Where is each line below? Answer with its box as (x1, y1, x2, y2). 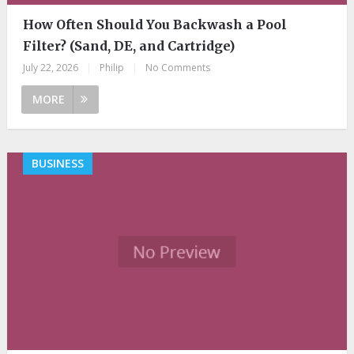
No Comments (145, 60, 210, 74)
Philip (99, 60, 124, 74)
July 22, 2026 (22, 60, 78, 74)
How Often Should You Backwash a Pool (22, 16, 287, 32)
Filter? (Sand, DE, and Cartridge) (22, 37, 235, 54)
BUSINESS (31, 155, 84, 171)
